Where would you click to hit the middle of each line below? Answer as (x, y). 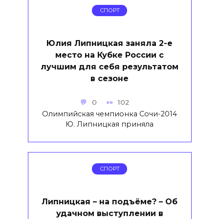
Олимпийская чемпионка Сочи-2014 (109, 114)
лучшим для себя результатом (109, 66)
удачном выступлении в (109, 213)
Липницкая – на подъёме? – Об (109, 201)
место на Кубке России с (109, 55)
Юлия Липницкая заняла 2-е (109, 43)
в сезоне (109, 78)
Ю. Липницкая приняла (109, 124)
